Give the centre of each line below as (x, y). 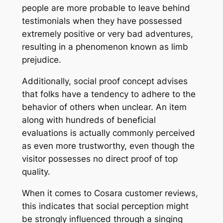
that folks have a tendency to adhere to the (109, 94)
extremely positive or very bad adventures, (107, 34)
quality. (36, 172)
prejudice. (41, 60)
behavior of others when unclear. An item (104, 107)
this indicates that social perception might (105, 206)
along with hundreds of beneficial (89, 120)
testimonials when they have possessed (102, 21)
